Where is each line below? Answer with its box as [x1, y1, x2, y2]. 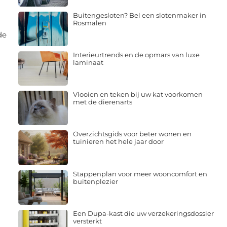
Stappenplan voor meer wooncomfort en [72, 169, 207, 178]
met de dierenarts [72, 98, 132, 106]
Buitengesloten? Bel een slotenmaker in [72, 11, 206, 19]
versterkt [72, 216, 102, 225]
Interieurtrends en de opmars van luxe [72, 50, 200, 59]
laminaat [72, 58, 103, 66]
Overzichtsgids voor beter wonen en [72, 130, 192, 138]
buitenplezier [72, 177, 118, 185]
